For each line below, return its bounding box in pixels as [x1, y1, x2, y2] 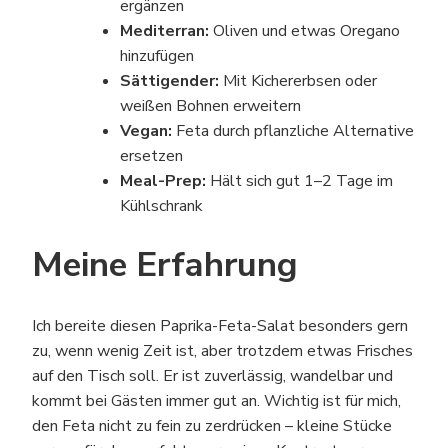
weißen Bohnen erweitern [120, 94, 301, 117]
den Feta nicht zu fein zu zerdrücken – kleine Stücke [32, 415, 392, 438]
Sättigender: [120, 69, 219, 92]
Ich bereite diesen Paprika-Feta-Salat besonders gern [32, 315, 408, 338]
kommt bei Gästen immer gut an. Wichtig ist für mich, [32, 390, 401, 413]
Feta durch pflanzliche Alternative [172, 119, 414, 142]
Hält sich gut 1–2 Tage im [206, 169, 393, 192]
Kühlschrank [120, 194, 203, 217]
